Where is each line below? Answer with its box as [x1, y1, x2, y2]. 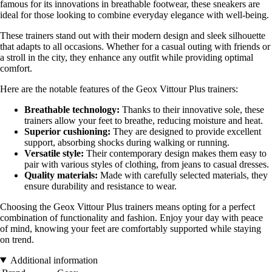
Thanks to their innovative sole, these [120, 104, 264, 115]
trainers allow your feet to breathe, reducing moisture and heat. [24, 115, 263, 126]
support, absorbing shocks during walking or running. [24, 137, 229, 148]
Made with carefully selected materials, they [98, 169, 268, 180]
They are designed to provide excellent [110, 126, 261, 137]
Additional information [10, 254, 98, 265]
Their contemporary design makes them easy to [84, 148, 267, 158]
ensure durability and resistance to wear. [24, 180, 177, 191]
